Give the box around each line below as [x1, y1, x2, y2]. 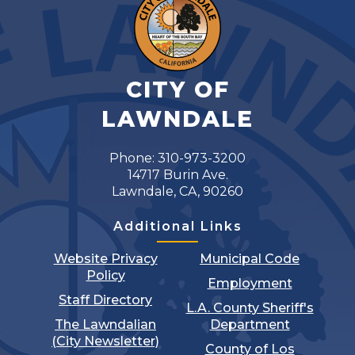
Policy [86, 268, 125, 284]
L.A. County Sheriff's [185, 300, 314, 316]
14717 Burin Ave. [127, 167, 228, 183]
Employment [207, 276, 292, 292]
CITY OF [125, 76, 230, 104]
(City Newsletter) [52, 334, 159, 349]
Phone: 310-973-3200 [109, 151, 246, 166]
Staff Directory [59, 292, 152, 308]
